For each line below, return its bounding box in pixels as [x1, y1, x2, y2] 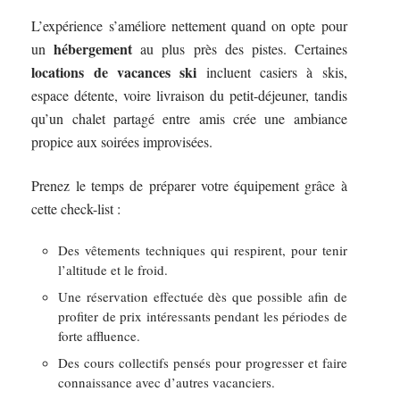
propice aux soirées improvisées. [31, 132, 213, 152]
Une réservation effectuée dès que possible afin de [58, 287, 347, 306]
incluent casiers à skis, [196, 62, 347, 82]
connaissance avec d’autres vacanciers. [58, 373, 276, 392]
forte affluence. [58, 327, 141, 346]
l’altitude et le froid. [58, 261, 169, 279]
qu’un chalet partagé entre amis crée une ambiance [31, 109, 347, 129]
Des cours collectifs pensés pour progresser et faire [58, 354, 347, 372]
